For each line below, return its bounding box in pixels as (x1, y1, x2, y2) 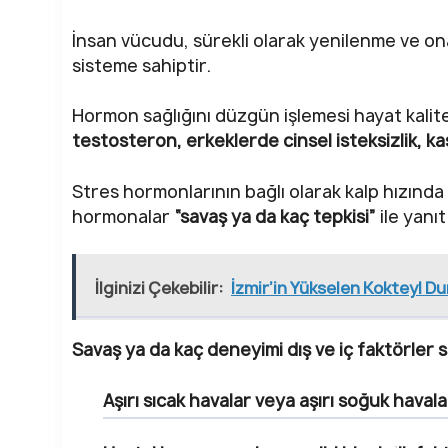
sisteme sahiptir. (72, 53, 211, 77)
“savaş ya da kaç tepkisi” (170, 204, 376, 228)
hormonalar (72, 204, 170, 228)
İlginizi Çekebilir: (95, 277, 223, 300)
